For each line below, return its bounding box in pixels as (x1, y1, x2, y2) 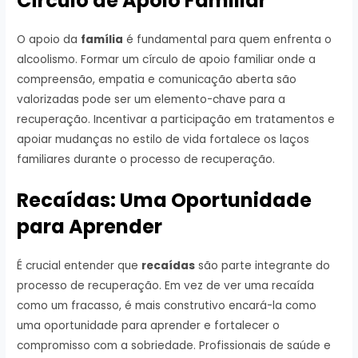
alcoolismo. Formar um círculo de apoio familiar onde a (17, 52, 316, 68)
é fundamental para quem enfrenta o (123, 32, 332, 48)
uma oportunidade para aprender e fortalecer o (17, 318, 280, 334)
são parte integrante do (195, 258, 331, 274)
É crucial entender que (17, 258, 142, 274)
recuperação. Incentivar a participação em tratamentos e (17, 112, 336, 128)
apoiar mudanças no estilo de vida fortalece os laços (17, 132, 310, 148)
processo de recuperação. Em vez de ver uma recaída (17, 278, 315, 294)
